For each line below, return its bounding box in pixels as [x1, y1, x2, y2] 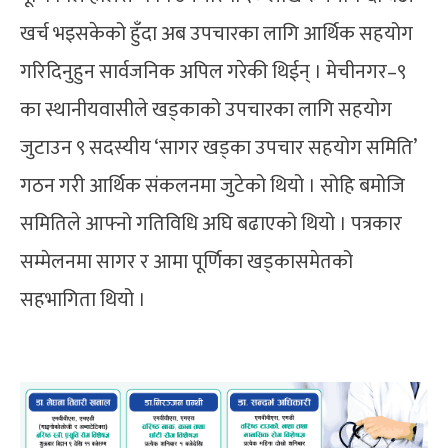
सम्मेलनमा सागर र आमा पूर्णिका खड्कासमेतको [20, 244, 353, 279]
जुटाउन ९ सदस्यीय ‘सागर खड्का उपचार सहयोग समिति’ [20, 130, 416, 165]
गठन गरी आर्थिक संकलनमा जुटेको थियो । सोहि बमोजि [20, 168, 405, 203]
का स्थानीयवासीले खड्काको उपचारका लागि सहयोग [20, 92, 392, 127]
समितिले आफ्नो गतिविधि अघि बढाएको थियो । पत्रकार [20, 206, 402, 241]
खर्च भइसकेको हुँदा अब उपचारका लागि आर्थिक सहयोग [20, 16, 413, 51]
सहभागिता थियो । [20, 282, 146, 317]
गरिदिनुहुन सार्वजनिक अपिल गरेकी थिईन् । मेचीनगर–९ [20, 54, 406, 89]
